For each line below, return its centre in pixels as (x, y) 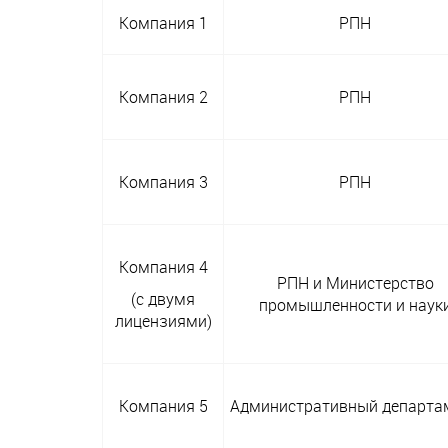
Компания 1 (163, 23)
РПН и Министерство (355, 283)
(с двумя (163, 299)
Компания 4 (163, 267)
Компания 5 (163, 406)
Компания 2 (163, 97)
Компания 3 (163, 182)
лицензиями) (163, 321)
